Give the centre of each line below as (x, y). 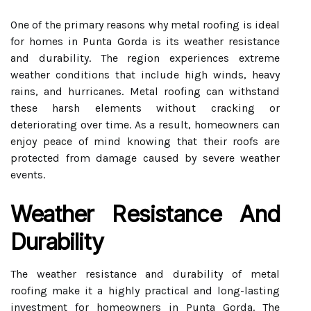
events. (28, 175)
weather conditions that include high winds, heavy (145, 75)
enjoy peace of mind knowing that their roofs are (145, 141)
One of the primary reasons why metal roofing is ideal (145, 25)
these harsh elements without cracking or (145, 108)
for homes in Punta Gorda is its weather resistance (145, 41)
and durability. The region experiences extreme (145, 58)
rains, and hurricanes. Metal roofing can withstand (145, 91)
